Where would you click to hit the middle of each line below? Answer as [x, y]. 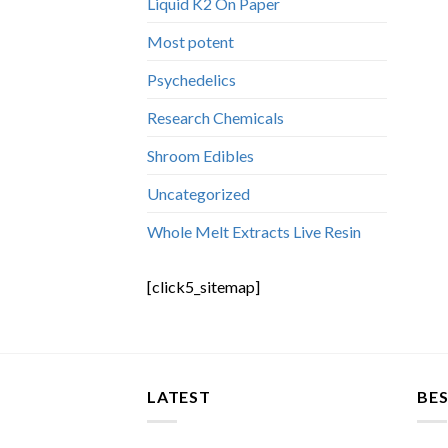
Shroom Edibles [200, 156]
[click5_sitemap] [203, 287]
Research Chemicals [215, 118]
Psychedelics [191, 80]
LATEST [179, 397]
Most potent [190, 42]
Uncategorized [198, 194]
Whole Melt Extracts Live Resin [254, 232]
